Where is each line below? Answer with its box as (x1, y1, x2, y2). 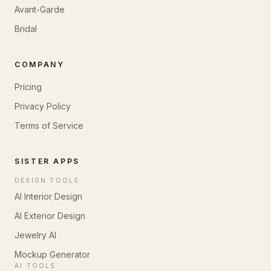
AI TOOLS (15, 262, 56, 269)
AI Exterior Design (15, 211, 85, 221)
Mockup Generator (15, 249, 90, 260)
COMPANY (15, 60, 65, 69)
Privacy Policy (15, 101, 71, 111)
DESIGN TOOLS (15, 177, 80, 184)
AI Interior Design (15, 191, 82, 201)
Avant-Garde (15, 4, 65, 15)
